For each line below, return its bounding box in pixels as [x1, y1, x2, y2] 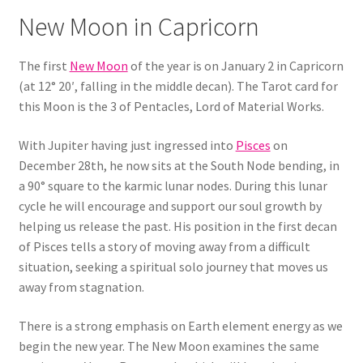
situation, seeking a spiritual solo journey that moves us [18, 258, 328, 275]
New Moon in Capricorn [18, 11, 259, 44]
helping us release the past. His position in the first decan [18, 218, 337, 235]
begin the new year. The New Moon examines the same [18, 337, 319, 354]
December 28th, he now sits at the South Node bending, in [18, 157, 340, 174]
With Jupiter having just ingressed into [18, 137, 236, 154]
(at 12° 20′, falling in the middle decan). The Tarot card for [18, 78, 338, 95]
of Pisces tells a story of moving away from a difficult [18, 238, 310, 255]
